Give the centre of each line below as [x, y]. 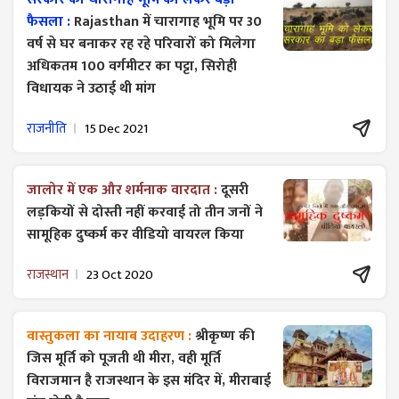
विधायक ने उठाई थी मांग [91, 89]
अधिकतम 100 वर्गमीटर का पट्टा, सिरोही [132, 66]
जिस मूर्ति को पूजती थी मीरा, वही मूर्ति [124, 358]
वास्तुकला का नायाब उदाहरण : [111, 336]
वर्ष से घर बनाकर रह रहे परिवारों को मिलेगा [141, 44]
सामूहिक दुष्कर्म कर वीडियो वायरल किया [135, 235]
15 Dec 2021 [116, 128]
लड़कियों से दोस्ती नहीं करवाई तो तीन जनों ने [145, 212]
